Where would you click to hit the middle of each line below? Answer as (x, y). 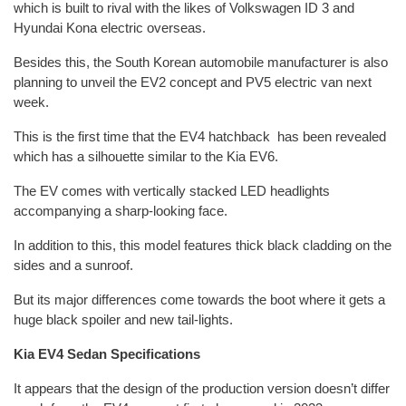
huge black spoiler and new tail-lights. (123, 319)
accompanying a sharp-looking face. (121, 210)
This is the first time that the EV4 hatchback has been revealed (200, 136)
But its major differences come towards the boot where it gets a (199, 299)
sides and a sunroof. (75, 265)
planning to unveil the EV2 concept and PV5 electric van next (193, 82)
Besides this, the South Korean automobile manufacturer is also (201, 62)
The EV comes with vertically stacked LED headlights (172, 190)
